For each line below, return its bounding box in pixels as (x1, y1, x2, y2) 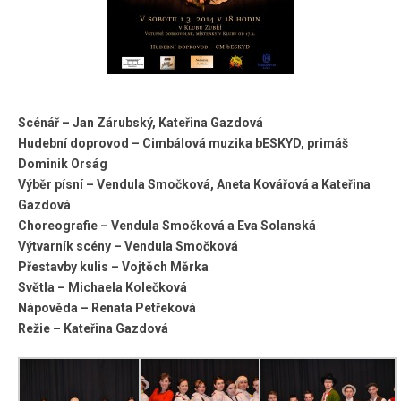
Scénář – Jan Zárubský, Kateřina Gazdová (18, 115, 263, 131)
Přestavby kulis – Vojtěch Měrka (18, 260, 209, 275)
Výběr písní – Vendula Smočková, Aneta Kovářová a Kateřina (18, 177, 371, 192)
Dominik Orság (18, 157, 107, 172)
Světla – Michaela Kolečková (18, 280, 187, 295)
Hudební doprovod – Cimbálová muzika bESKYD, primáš (18, 136, 348, 151)
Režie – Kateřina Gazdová (18, 321, 168, 337)
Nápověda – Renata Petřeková (18, 301, 196, 316)
